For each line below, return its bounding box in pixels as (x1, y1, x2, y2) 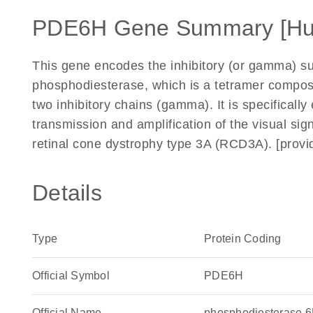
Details (32, 180, 102, 205)
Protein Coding (204, 233, 282, 245)
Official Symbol (32, 270, 110, 282)
